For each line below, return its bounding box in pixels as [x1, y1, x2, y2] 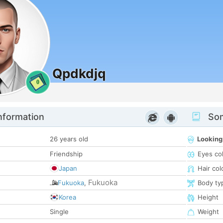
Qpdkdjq [52, 66, 106, 81]
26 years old [50, 135, 88, 143]
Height [198, 193, 219, 202]
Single [50, 208, 69, 216]
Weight [198, 208, 219, 216]
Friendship [50, 150, 83, 158]
